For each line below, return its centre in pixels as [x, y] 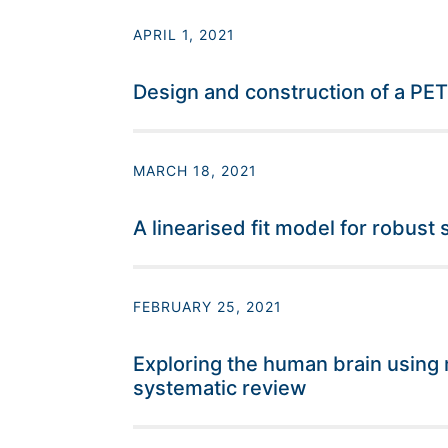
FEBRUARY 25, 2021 [207, 307]
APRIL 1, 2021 [183, 35]
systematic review [219, 388]
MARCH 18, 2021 [194, 171]
